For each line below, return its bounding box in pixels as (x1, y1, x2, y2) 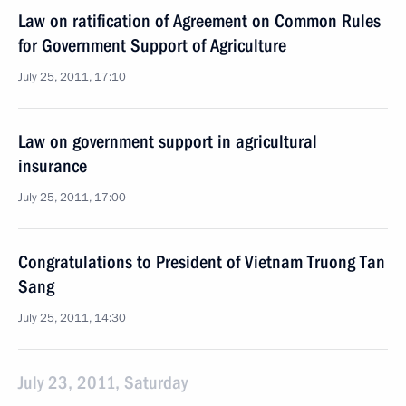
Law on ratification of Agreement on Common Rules (18, 10, 381, 32)
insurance (18, 155, 87, 177)
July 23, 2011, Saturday (18, 372, 188, 393)
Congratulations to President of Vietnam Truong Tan (18, 251, 385, 273)
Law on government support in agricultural (18, 130, 317, 152)
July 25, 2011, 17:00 (18, 189, 126, 206)
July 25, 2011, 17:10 (18, 69, 126, 85)
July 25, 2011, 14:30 (18, 310, 126, 326)
